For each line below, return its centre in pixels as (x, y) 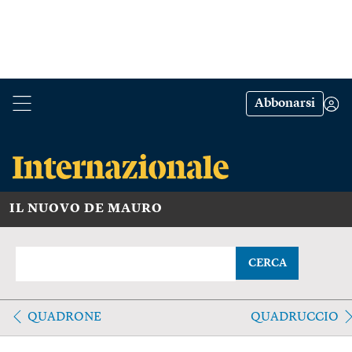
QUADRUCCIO (294, 317)
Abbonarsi (285, 104)
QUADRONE (64, 317)
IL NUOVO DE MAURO (86, 209)
